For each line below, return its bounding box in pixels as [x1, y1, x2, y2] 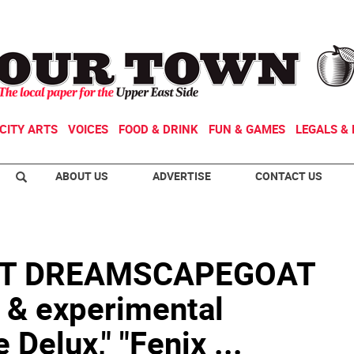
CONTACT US [255, 168, 322, 183]
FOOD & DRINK [119, 121, 198, 137]
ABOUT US [55, 168, 108, 183]
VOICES [68, 121, 108, 137]
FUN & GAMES [209, 121, 285, 137]
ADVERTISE [153, 168, 211, 183]
